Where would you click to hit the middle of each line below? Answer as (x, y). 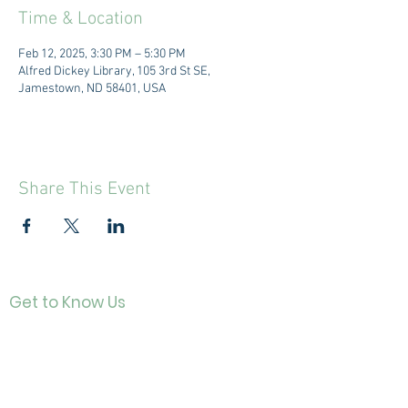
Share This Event (84, 189)
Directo (48, 385)
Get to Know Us (67, 302)
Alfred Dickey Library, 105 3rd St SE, (114, 71)
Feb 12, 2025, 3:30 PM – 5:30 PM (102, 54)
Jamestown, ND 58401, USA (92, 89)
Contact (51, 332)
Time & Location (81, 19)
